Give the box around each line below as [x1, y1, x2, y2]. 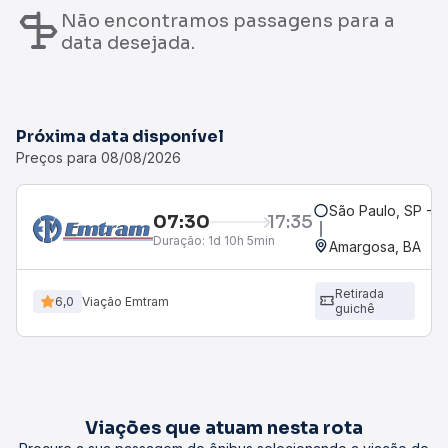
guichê [334, 301, 375, 316]
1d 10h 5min [205, 232, 275, 248]
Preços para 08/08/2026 [16, 149, 181, 166]
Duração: [153, 232, 205, 248]
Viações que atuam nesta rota [85, 417, 363, 439]
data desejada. [61, 31, 195, 54]
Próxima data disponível [16, 126, 224, 147]
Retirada [334, 286, 384, 301]
